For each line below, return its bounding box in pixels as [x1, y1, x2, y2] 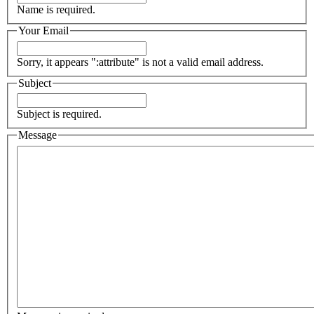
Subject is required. [17, 108, 102, 121]
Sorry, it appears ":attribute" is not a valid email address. [17, 55, 264, 68]
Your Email [18, 25, 69, 37]
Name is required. [17, 4, 95, 16]
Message [18, 129, 57, 142]
